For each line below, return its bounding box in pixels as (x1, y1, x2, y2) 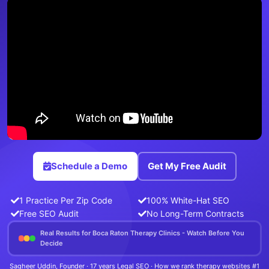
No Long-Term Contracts (147, 208, 244, 219)
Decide (40, 238, 63, 247)
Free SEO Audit (19, 208, 79, 219)
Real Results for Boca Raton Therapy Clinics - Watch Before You (40, 228, 244, 237)
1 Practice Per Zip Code (19, 195, 113, 205)
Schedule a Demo (50, 160, 127, 172)
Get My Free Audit (147, 160, 226, 172)
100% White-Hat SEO (147, 195, 230, 205)
